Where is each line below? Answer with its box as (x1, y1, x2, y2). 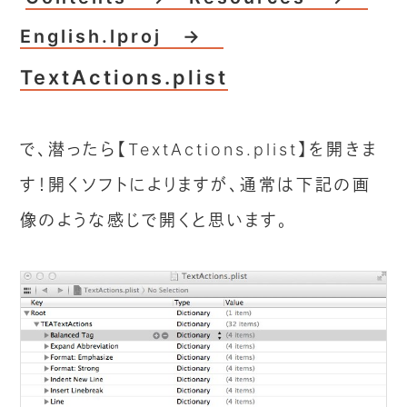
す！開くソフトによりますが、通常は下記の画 (20, 174, 372, 194)
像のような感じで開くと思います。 (20, 210, 290, 230)
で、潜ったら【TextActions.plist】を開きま (20, 139, 379, 159)
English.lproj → (20, 25, 224, 48)
